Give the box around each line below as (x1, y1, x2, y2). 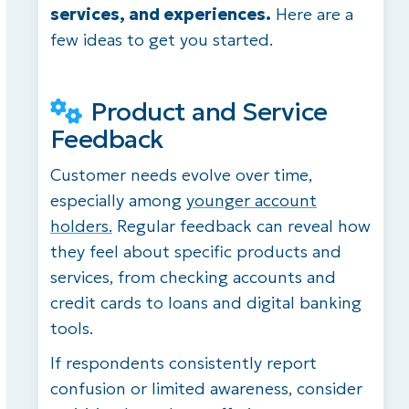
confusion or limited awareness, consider (49, 377, 362, 399)
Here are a (270, 3, 353, 25)
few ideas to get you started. (49, 28, 273, 50)
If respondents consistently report (49, 351, 317, 373)
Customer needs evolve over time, (49, 163, 312, 185)
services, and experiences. (49, 3, 271, 25)
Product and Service (90, 95, 328, 128)
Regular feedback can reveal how (111, 215, 371, 236)
